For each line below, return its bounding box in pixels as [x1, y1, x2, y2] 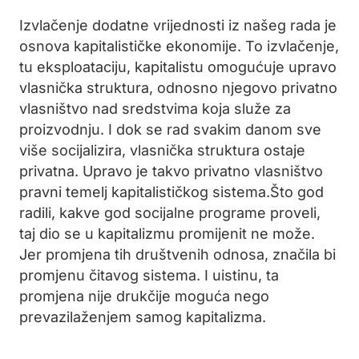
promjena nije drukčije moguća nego [19, 288, 269, 305]
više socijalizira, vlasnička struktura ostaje [19, 142, 305, 159]
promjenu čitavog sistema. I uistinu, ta [19, 267, 279, 284]
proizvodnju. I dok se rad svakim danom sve [19, 121, 321, 138]
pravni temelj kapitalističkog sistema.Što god [19, 184, 324, 200]
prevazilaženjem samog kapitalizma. [19, 309, 266, 325]
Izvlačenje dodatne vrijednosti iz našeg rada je [19, 17, 337, 34]
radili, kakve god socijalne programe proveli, [19, 204, 321, 221]
